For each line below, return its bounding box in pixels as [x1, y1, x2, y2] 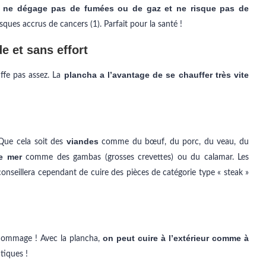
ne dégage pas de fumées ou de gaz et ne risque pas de [3, 4, 249, 13]
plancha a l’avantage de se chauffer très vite [64, 70, 249, 80]
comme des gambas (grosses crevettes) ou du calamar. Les [21, 153, 249, 161]
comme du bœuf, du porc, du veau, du [98, 138, 249, 146]
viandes [66, 137, 99, 146]
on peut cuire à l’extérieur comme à [102, 233, 249, 243]
